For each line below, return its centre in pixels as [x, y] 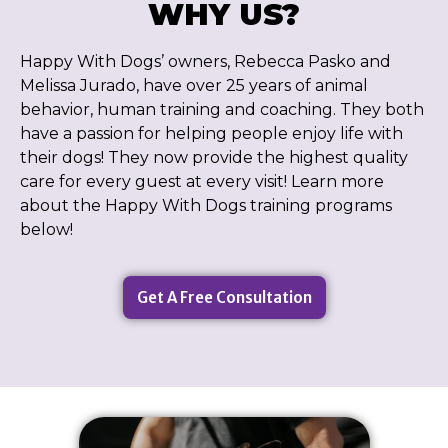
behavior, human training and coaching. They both [222, 109]
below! [46, 229]
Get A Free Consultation [224, 298]
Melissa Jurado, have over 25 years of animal [194, 85]
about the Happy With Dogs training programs [206, 205]
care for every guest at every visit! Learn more [202, 181]
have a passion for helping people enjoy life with [211, 133]
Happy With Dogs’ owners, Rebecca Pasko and [205, 61]
